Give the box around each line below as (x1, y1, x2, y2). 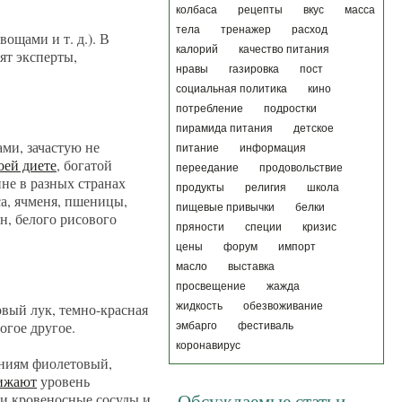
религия (245, 181, 286, 194)
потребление (176, 102, 243, 115)
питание (176, 142, 219, 154)
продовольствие (259, 162, 343, 174)
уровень (37, 371, 90, 390)
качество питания (239, 43, 329, 56)
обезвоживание (243, 300, 323, 312)
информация (240, 142, 306, 154)
